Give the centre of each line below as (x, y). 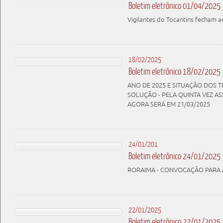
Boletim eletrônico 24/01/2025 (174, 156)
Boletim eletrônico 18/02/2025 (174, 71)
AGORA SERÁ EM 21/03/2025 (169, 104)
